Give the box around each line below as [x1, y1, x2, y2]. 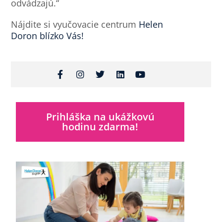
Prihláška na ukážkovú [46, 110, 155, 124]
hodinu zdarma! [62, 120, 139, 134]
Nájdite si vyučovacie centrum [11, 18, 139, 30]
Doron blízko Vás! [11, 29, 84, 42]
